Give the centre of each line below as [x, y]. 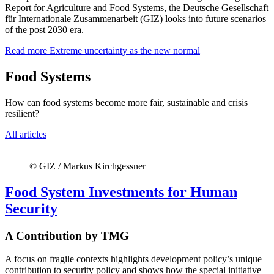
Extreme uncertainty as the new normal [124, 51]
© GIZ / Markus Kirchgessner [87, 166]
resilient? [22, 113]
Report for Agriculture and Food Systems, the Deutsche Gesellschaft [137, 8]
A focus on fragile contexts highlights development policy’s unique [133, 259]
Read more [26, 51]
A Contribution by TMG [67, 235]
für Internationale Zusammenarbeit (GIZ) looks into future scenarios [135, 19]
